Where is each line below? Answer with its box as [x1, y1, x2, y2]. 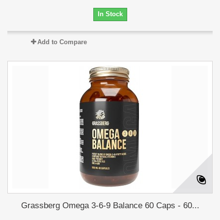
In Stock [97, 10, 123, 18]
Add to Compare [37, 38, 87, 46]
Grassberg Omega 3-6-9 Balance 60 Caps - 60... [21, 201, 199, 210]
